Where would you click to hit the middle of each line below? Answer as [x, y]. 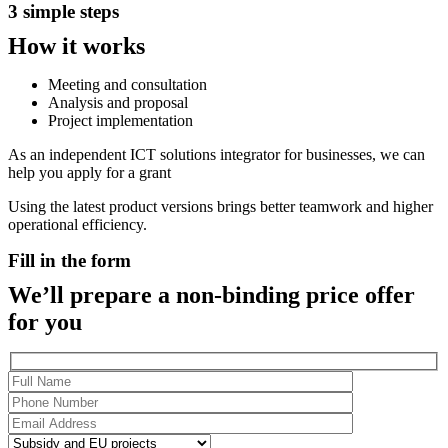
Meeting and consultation [127, 84]
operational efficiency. [77, 224]
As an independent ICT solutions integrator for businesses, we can [216, 154]
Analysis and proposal [118, 102]
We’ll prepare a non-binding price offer [211, 294]
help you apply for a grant [89, 172]
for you [45, 321]
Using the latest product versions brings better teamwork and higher [220, 206]
